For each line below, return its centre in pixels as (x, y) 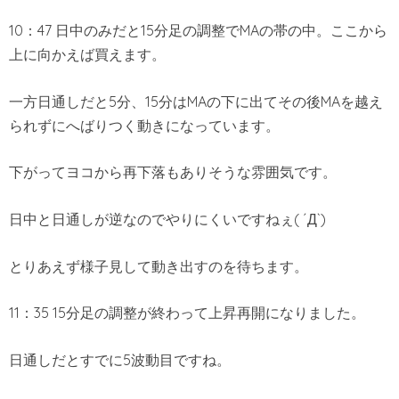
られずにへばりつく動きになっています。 (144, 125)
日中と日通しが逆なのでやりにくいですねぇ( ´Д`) (167, 220)
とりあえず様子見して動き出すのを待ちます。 (159, 266)
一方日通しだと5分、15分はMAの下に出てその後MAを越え (196, 101)
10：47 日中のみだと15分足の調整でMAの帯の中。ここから (198, 31)
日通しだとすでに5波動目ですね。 (120, 359)
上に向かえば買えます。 (87, 55)
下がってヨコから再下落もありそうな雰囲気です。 (173, 172)
